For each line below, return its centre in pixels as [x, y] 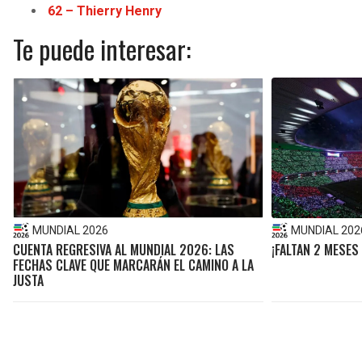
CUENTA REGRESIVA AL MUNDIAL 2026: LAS [124, 249]
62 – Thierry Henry [105, 11]
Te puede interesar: [102, 48]
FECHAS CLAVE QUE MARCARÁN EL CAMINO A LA [133, 265]
